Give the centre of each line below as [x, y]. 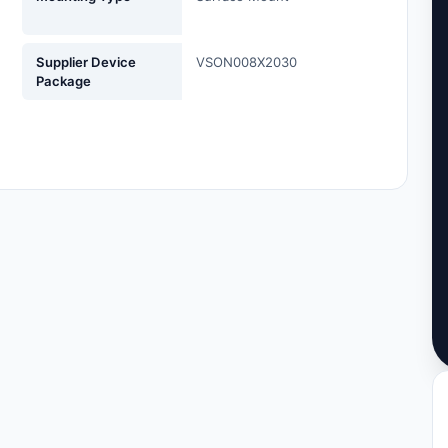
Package [64, 80]
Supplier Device [86, 61]
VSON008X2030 [247, 61]
